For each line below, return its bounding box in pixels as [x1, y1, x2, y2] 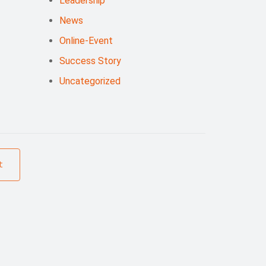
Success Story [59, 55, 121, 67]
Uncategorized [59, 75, 121, 87]
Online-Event [59, 35, 113, 47]
